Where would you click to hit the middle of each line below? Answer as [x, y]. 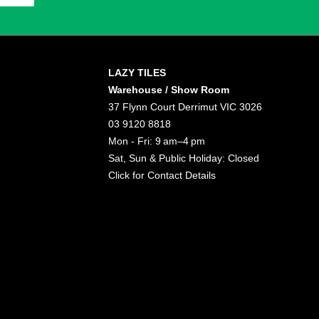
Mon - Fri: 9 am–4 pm [156, 141]
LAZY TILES [137, 73]
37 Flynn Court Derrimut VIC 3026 [185, 107]
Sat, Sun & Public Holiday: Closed [183, 158]
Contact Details [181, 176]
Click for [127, 176]
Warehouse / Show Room [168, 90]
